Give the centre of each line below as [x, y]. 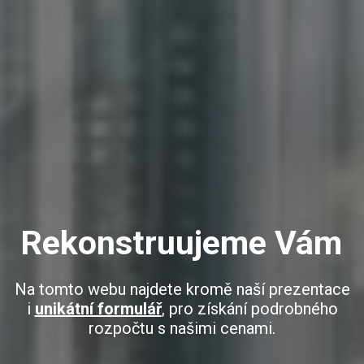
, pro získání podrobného [249, 308]
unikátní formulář [98, 308]
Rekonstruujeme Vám [181, 243]
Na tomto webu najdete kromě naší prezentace [182, 289]
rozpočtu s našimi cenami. [182, 328]
